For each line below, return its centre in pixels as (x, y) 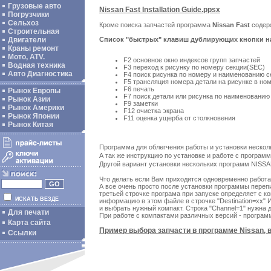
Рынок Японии (34, 116)
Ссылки (22, 233)
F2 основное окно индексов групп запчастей (192, 60)
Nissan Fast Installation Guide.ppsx (160, 9)
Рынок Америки (36, 108)
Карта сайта (29, 223)
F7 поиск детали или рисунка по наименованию (197, 96)
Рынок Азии (29, 99)
